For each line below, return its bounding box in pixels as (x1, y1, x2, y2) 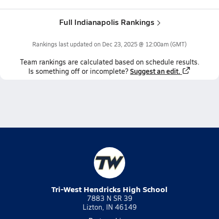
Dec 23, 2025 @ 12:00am (102, 40, 169, 48)
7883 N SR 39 (87, 194, 132, 203)
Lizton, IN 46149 (82, 202, 137, 212)
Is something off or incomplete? (28, 66, 129, 76)
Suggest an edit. (130, 66, 181, 76)
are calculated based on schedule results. (66, 57, 199, 66)
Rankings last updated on (32, 40, 102, 48)
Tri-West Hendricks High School (51, 183, 168, 195)
